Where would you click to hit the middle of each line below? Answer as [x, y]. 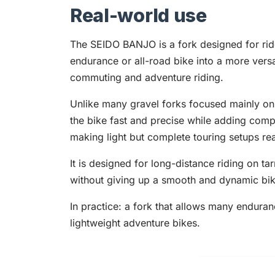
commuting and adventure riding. [147, 78]
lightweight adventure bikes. [135, 223]
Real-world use [138, 16]
